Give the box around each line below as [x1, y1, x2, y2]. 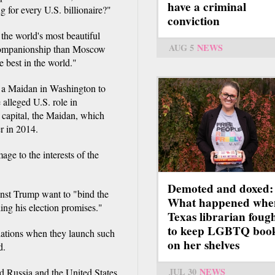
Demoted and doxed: [168, 180, 273, 198]
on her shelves [168, 236, 239, 254]
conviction [168, 12, 220, 30]
